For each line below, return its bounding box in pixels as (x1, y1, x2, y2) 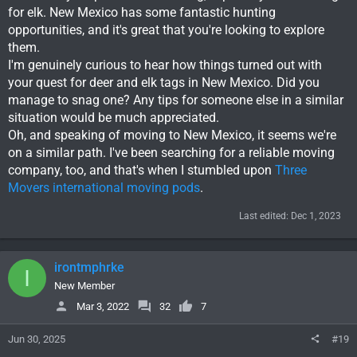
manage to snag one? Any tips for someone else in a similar (8, 92, 343, 108)
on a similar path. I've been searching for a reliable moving (8, 145, 335, 161)
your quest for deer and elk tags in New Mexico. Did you (8, 75, 320, 91)
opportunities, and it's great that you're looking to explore (8, 22, 324, 38)
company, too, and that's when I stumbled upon (8, 163, 275, 178)
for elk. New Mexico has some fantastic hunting (8, 5, 276, 21)
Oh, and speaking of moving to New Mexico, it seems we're (8, 127, 336, 143)
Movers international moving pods (8, 180, 200, 196)
